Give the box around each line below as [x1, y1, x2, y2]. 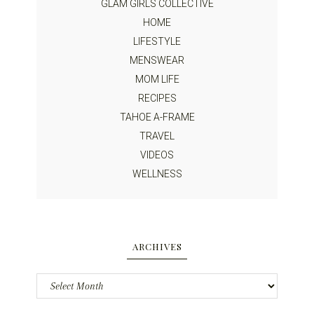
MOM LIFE [135, 74, 179, 86]
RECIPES [137, 93, 177, 104]
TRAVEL [139, 130, 175, 142]
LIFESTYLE [133, 36, 181, 48]
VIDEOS [140, 149, 174, 161]
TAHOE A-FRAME [119, 111, 195, 123]
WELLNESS [132, 168, 182, 180]
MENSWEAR [130, 55, 184, 67]
